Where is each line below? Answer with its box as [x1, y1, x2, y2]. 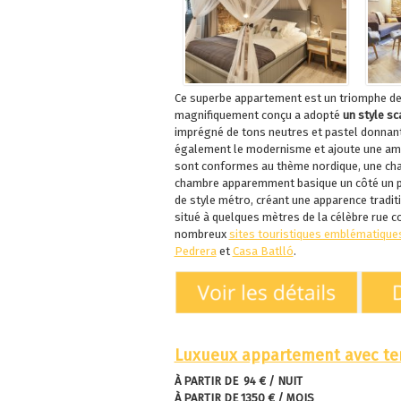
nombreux [174, 226, 229, 241]
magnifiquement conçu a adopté [174, 107, 343, 122]
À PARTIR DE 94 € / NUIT [174, 373, 303, 388]
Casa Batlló [232, 243, 294, 258]
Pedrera [174, 243, 217, 258]
